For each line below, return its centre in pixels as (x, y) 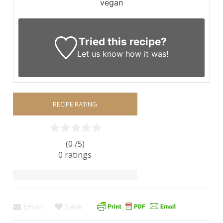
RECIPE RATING (75, 104)
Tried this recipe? (123, 41)
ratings (78, 155)
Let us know (100, 54)
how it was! (146, 54)
